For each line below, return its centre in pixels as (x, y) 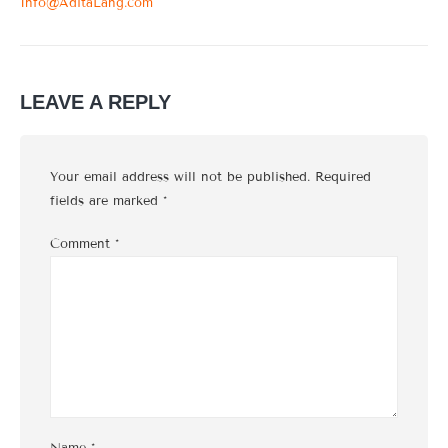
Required (343, 177)
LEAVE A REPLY (95, 102)
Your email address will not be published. (180, 177)
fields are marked (106, 201)
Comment (82, 243)
